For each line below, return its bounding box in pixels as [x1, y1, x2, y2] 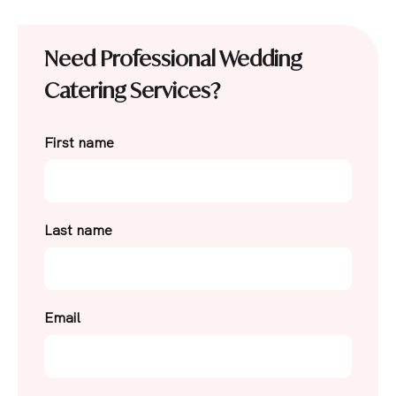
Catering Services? [44, 77, 220, 103]
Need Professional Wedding [44, 45, 301, 72]
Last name [44, 221, 112, 240]
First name [44, 133, 114, 152]
